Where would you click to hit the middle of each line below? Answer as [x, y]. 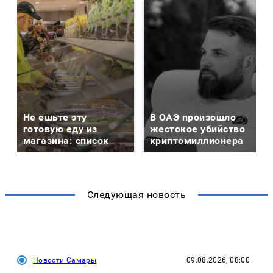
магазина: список [66, 140]
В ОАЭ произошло [193, 117]
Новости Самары [65, 260]
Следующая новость [136, 194]
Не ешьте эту [55, 117]
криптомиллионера [197, 140]
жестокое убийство [198, 129]
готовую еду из [60, 129]
